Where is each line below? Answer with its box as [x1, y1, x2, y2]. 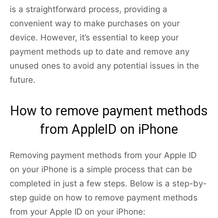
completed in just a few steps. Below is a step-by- [10, 179, 207, 189]
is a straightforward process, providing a [10, 4, 167, 15]
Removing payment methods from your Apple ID [10, 150, 197, 161]
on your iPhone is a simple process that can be [10, 164, 192, 175]
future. [10, 75, 36, 85]
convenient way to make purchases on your [10, 18, 180, 29]
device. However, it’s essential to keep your [10, 33, 179, 43]
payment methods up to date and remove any [10, 47, 189, 57]
